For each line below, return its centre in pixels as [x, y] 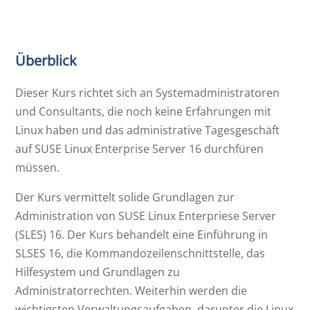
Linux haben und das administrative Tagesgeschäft [148, 130]
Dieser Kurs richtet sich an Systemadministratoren [148, 92]
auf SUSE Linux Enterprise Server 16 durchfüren [140, 148]
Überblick [46, 60]
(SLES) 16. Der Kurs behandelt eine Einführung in [142, 234]
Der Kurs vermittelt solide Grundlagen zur [125, 197]
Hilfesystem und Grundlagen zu [98, 272]
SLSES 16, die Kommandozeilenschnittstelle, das [140, 253]
